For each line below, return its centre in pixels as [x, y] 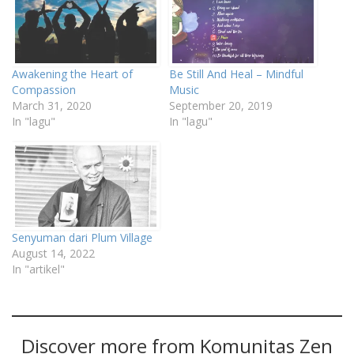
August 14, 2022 [53, 253]
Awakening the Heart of [72, 74]
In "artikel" [38, 269]
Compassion [44, 90]
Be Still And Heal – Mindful [236, 74]
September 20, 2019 [221, 106]
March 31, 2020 [52, 106]
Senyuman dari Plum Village [82, 237]
